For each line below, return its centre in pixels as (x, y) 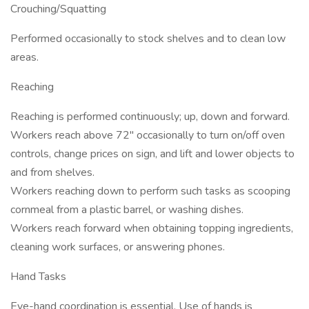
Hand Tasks (38, 277)
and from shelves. (52, 172)
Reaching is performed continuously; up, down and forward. (150, 117)
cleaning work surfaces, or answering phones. (118, 247)
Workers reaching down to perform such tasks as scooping (150, 191)
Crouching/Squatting (58, 9)
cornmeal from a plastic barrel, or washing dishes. (127, 210)
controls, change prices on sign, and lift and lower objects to (152, 154)
